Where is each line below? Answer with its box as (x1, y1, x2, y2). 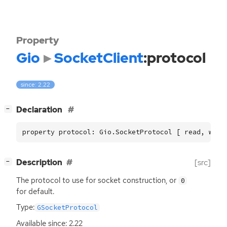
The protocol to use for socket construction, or (16, 175, 178, 186)
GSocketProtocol (36, 203, 98, 212)
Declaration (16, 104, 64, 116)
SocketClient (54, 48, 143, 67)
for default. (16, 186, 54, 197)
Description (16, 157, 62, 168)
